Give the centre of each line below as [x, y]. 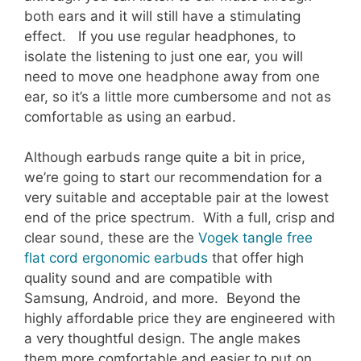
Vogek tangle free [255, 238]
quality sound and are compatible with [148, 278]
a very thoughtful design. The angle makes [162, 339]
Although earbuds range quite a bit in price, [165, 158]
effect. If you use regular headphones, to [160, 36]
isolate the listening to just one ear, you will [164, 56]
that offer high [256, 258]
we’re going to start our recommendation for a [173, 178]
